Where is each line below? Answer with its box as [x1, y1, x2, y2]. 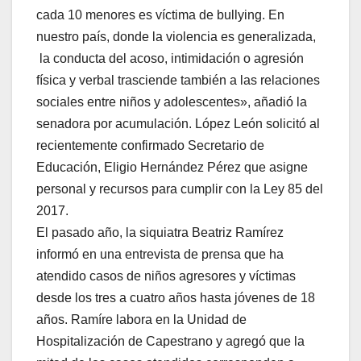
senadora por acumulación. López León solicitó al [36, 116, 320, 131]
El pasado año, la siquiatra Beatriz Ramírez [36, 225, 284, 239]
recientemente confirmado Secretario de [36, 138, 264, 152]
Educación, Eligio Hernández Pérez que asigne [36, 160, 308, 174]
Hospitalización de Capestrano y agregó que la [36, 334, 305, 348]
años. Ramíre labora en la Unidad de [36, 312, 247, 326]
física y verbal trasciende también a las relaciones [36, 73, 320, 87]
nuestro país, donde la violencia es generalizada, [36, 29, 316, 44]
